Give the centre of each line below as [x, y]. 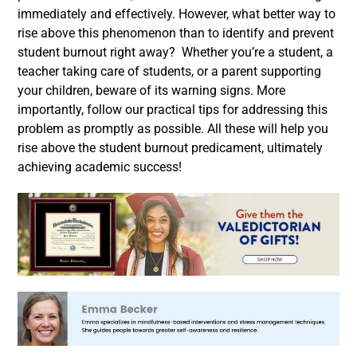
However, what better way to [257, 14]
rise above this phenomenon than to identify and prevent [176, 33]
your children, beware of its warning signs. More [151, 91]
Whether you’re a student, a [257, 53]
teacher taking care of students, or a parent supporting [169, 72]
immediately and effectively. [96, 14]
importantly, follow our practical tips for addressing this [173, 110]
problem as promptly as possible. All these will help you [173, 129]
